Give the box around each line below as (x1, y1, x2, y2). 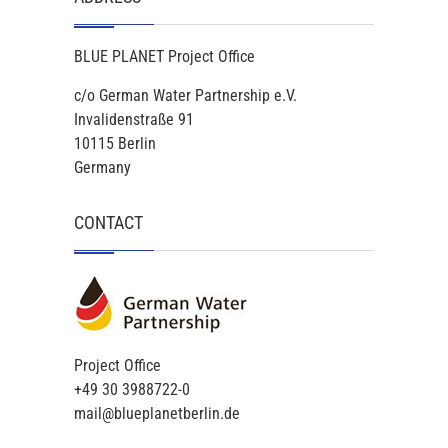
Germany (74, 157, 131, 177)
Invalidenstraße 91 (74, 109, 194, 129)
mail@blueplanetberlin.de (74, 403, 240, 423)
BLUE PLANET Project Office (74, 46, 255, 66)
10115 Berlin (74, 133, 156, 153)
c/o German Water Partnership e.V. (74, 85, 297, 105)
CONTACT (74, 211, 143, 233)
